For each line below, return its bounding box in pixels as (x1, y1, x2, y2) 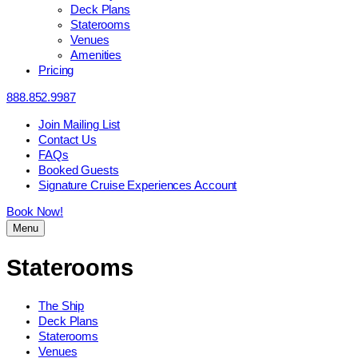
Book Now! (6, 205, 64, 219)
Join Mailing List (38, 117, 121, 131)
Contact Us (38, 133, 97, 146)
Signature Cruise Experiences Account (38, 178, 237, 192)
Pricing (38, 64, 74, 78)
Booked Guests (38, 163, 119, 177)
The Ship (38, 299, 85, 312)
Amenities (70, 49, 122, 62)
